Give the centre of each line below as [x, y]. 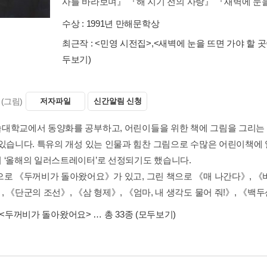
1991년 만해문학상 [123, 23]
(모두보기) [156, 214]
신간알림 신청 [118, 101]
